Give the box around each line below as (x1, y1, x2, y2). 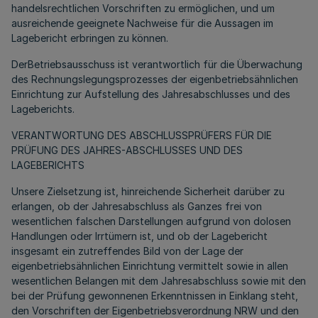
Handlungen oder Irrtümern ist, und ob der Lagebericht (11, 230, 268, 243)
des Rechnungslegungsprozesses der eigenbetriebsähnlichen (11, 73, 298, 86)
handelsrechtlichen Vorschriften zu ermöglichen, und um (11, 2, 275, 15)
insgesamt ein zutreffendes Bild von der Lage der (11, 245, 243, 258)
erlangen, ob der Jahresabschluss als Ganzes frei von (11, 200, 262, 213)
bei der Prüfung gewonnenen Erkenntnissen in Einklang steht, (11, 290, 298, 302)
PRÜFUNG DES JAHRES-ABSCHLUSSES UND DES (11, 144, 243, 157)
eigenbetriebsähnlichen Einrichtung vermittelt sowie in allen (11, 260, 288, 273)
